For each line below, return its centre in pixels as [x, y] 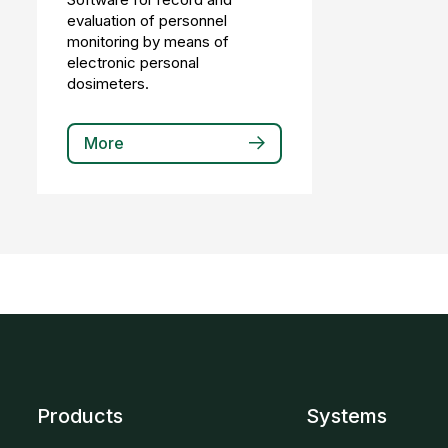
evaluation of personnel [147, 21]
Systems [347, 416]
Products [80, 416]
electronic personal [133, 63]
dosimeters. [108, 84]
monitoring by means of [148, 42]
